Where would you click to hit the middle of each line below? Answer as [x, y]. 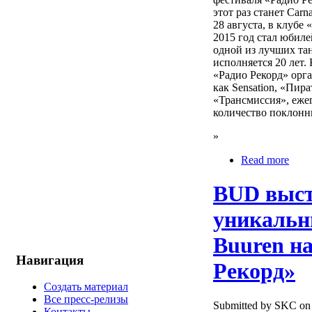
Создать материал [86, 287]
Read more [265, 159]
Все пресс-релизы [86, 299]
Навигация [50, 260]
